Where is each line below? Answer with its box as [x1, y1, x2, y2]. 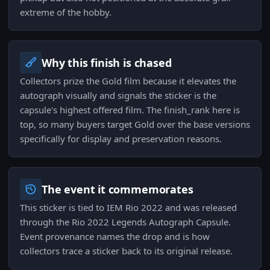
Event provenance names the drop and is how [20, 230, 210, 243]
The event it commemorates [42, 182, 193, 197]
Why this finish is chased [42, 55, 172, 71]
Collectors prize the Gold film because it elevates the [20, 75, 236, 87]
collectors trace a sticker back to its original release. [20, 245, 233, 257]
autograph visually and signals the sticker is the [20, 89, 216, 102]
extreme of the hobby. [20, 6, 111, 19]
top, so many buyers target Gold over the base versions [20, 118, 250, 131]
